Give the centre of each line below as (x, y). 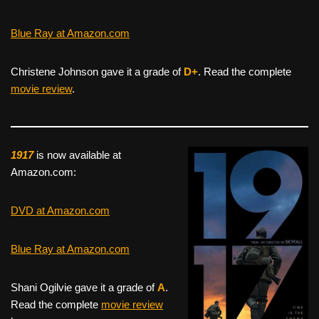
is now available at (77, 155)
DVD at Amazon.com (60, 210)
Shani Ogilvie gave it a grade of (84, 287)
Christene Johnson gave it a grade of (97, 71)
